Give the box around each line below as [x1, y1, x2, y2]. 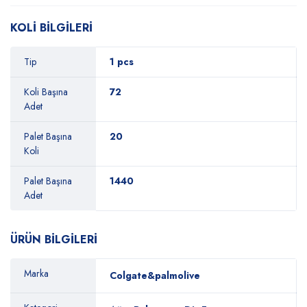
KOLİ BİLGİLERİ [10, 20, 93, 36]
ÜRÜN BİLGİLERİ [10, 232, 97, 247]
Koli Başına [24, 85, 68, 99]
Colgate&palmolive [110, 269, 200, 282]
